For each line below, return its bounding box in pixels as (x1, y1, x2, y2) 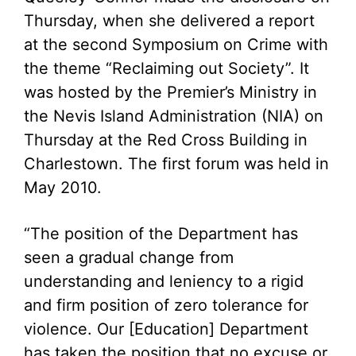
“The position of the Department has (24, 224, 298, 243)
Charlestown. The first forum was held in (24, 154, 329, 173)
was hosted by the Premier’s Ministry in (24, 83, 317, 102)
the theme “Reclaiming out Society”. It (24, 59, 309, 78)
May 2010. (24, 178, 102, 197)
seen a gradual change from (24, 248, 234, 267)
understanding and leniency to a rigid (24, 272, 304, 291)
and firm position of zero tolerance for (24, 296, 308, 315)
